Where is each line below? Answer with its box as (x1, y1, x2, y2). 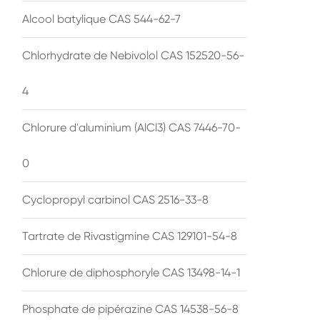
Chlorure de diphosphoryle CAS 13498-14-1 (22, 265, 240, 279)
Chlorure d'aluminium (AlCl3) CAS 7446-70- (22, 120, 241, 134)
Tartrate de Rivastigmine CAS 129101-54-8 (22, 229, 237, 243)
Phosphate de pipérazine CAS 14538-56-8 (22, 301, 239, 316)
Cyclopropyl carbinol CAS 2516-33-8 (22, 192, 209, 206)
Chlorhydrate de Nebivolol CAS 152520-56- (22, 48, 244, 62)
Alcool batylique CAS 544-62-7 (22, 11, 181, 26)
